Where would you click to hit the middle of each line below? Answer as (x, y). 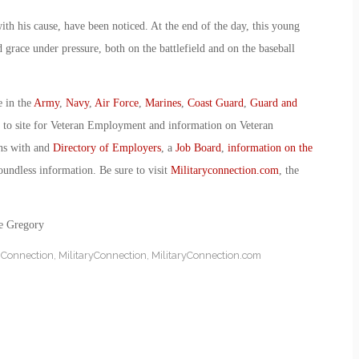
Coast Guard (215, 103)
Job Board (198, 147)
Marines (163, 103)
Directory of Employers (107, 147)
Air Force (116, 103)
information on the (270, 147)
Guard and (273, 103)
